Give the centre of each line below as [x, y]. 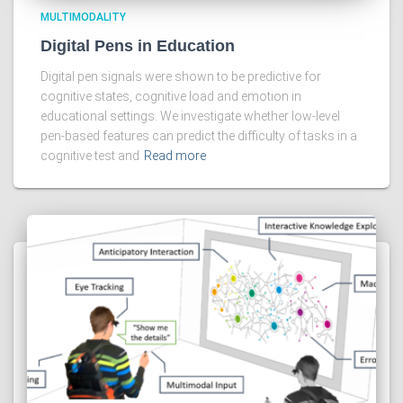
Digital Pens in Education [138, 46]
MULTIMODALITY [83, 18]
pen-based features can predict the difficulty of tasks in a [199, 136]
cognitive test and [90, 156]
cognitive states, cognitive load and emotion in [171, 97]
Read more [175, 156]
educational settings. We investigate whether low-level [190, 116]
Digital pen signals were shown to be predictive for [181, 77]
